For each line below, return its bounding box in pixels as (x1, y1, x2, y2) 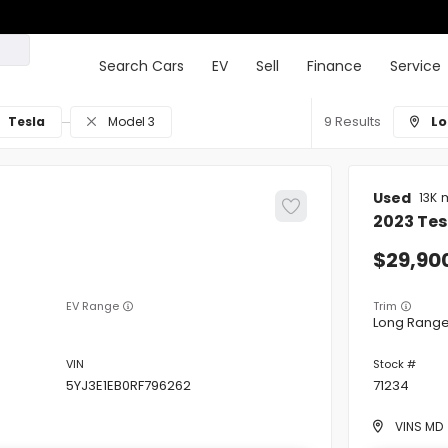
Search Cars (99, 56, 184, 76)
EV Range (66, 297, 119, 314)
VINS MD (395, 417, 443, 435)
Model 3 (108, 113, 155, 130)
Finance (307, 56, 362, 76)
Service (390, 56, 441, 76)
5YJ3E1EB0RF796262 (66, 375, 191, 395)
